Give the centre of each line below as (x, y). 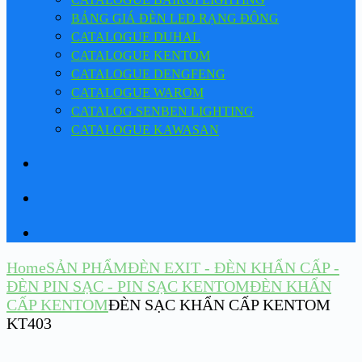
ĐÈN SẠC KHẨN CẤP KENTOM (219, 304)
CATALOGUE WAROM (137, 92)
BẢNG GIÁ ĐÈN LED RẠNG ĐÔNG (175, 18)
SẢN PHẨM (87, 267)
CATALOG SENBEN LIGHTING (162, 111)
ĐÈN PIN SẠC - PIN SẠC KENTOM (128, 286)
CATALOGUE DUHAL (136, 36)
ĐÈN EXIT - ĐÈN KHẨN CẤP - (234, 267)
